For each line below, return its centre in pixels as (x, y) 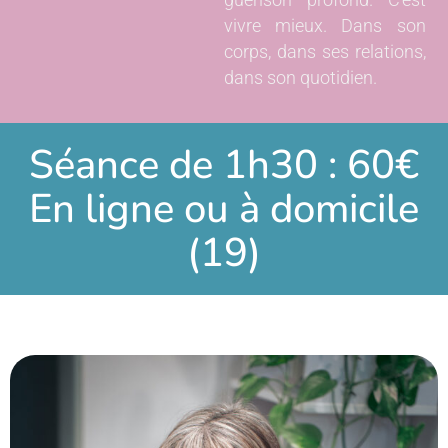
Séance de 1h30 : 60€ (224, 164)
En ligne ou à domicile (224, 208)
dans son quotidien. (300, 78)
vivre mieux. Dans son (325, 26)
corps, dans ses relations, (325, 52)
